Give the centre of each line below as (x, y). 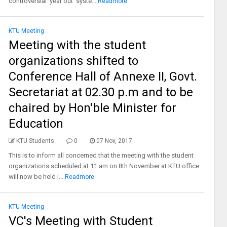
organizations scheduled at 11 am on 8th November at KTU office (104, 166)
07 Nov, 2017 (114, 141)
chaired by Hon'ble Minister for (92, 108)
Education (36, 124)
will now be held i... (36, 177)
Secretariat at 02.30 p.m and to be (101, 92)
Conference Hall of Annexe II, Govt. (103, 77)
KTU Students (35, 141)
